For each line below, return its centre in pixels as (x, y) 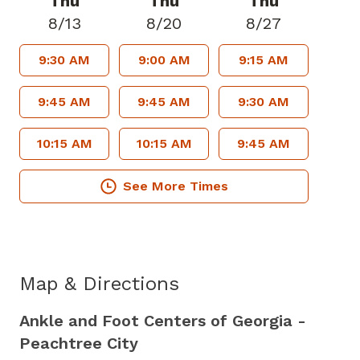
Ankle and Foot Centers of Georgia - (163, 321)
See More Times (175, 186)
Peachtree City (79, 343)
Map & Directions (99, 284)
